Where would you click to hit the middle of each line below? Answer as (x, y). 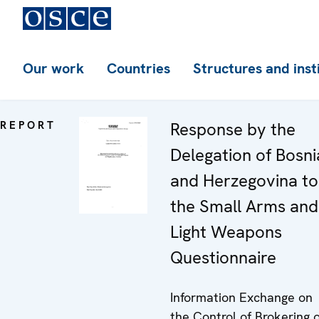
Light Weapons (226, 232)
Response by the (233, 129)
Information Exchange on (241, 297)
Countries (138, 68)
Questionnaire (223, 257)
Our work (53, 68)
